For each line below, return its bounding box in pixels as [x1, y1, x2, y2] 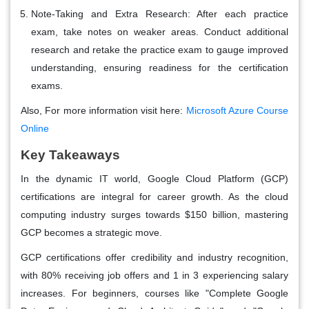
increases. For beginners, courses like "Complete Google [21, 287, 288, 299]
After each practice [190, 8, 288, 19]
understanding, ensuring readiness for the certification [31, 61, 288, 73]
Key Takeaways [21, 147, 120, 162]
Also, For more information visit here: [21, 104, 186, 116]
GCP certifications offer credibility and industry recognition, [21, 251, 288, 263]
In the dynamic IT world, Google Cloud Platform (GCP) [21, 172, 288, 184]
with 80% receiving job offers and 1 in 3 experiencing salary [21, 269, 288, 281]
